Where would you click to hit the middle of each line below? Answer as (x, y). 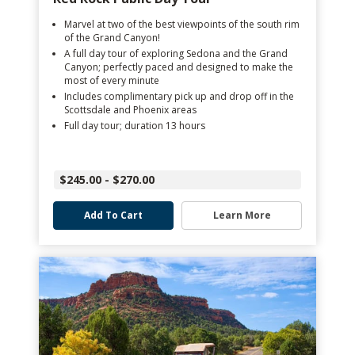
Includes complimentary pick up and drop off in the (179, 96)
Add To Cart (113, 215)
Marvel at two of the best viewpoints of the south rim (182, 24)
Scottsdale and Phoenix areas (130, 110)
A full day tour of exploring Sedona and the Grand (176, 53)
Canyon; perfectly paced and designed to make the (179, 67)
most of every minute (112, 80)
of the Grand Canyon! (112, 38)
